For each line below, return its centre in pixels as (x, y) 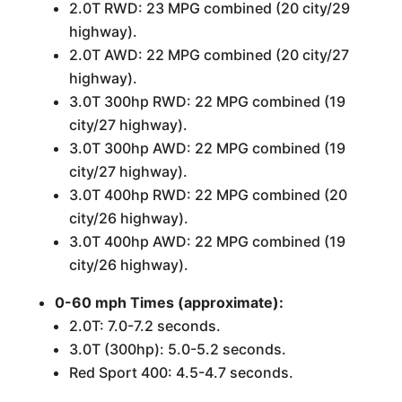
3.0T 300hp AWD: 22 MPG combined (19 (207, 148)
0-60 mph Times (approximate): (169, 302)
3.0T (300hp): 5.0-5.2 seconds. (177, 349)
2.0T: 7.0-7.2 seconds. (144, 326)
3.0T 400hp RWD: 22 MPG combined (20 (208, 195)
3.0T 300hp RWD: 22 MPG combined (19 (207, 101)
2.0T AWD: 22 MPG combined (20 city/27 (209, 55)
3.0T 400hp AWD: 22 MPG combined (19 (207, 241)
